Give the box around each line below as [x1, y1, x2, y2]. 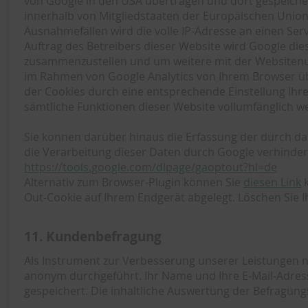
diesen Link [243, 175, 301, 190]
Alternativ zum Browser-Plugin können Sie [24, 175, 243, 190]
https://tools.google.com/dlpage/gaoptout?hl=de [24, 159, 277, 175]
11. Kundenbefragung [24, 227, 162, 245]
